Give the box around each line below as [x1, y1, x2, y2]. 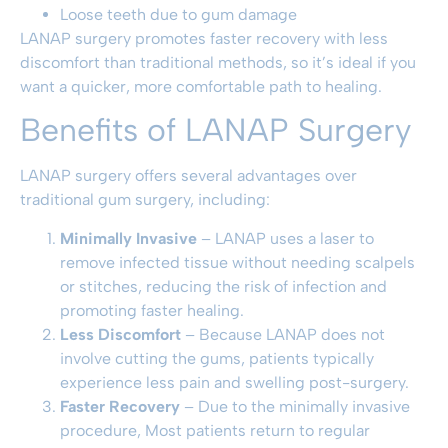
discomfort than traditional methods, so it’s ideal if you [20, 53, 416, 73]
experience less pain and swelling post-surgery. [60, 372, 409, 392]
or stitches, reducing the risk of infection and [60, 276, 387, 296]
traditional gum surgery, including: [20, 190, 270, 210]
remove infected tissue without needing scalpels [60, 252, 415, 272]
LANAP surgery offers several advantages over [20, 166, 357, 186]
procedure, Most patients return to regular [60, 420, 370, 440]
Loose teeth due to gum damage [60, 5, 297, 25]
